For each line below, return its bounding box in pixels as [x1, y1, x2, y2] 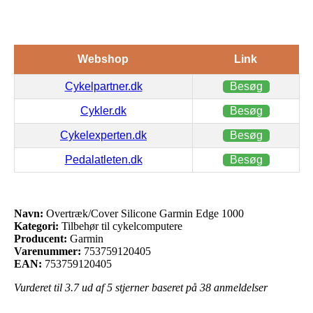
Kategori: [14, 219, 59, 232]
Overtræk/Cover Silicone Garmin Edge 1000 [43, 207, 244, 219]
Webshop [78, 52, 129, 65]
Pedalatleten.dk [64, 153, 143, 166]
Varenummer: [14, 245, 81, 257]
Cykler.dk [80, 104, 126, 117]
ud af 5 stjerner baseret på [79, 281, 200, 293]
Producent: [14, 232, 67, 245]
